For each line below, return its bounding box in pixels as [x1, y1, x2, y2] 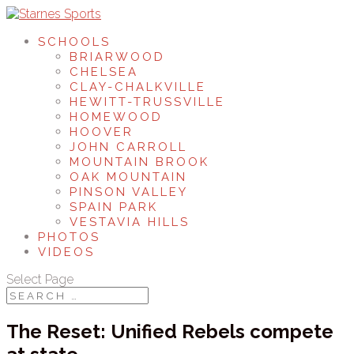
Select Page [6, 272, 73, 287]
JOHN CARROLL [70, 140, 187, 154]
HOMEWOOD [70, 110, 163, 124]
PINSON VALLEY [70, 185, 188, 199]
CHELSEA [70, 65, 138, 79]
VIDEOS [38, 245, 95, 259]
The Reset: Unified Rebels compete [6, 319, 333, 343]
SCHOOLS [38, 35, 111, 49]
